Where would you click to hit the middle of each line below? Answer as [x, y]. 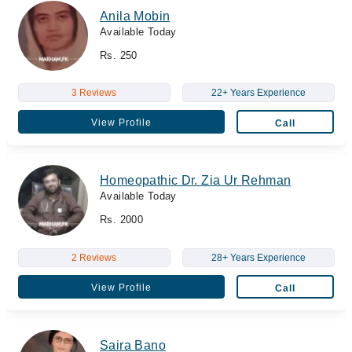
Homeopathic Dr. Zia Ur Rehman [196, 180]
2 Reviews [94, 257]
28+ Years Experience [258, 257]
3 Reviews [94, 93]
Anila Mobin [135, 16]
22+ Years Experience [258, 93]
